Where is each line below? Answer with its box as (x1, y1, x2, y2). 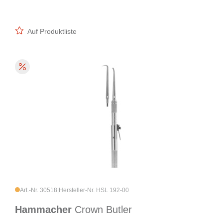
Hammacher (15, 204, 75, 216)
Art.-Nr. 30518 (20, 187, 57, 194)
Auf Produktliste (27, 27, 77, 36)
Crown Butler (75, 204, 132, 216)
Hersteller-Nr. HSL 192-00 (59, 187, 129, 194)
